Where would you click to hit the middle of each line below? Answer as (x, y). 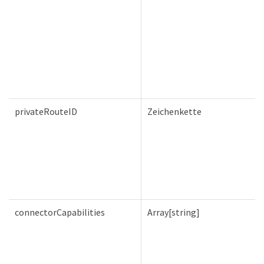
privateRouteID (46, 111)
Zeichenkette (174, 111)
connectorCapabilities (60, 212)
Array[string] (174, 212)
